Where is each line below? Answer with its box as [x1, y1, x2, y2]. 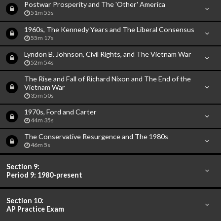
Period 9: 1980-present [6, 171, 83, 180]
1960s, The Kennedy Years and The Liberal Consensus [24, 25, 194, 34]
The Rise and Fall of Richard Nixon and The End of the [24, 74, 191, 83]
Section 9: [6, 162, 40, 171]
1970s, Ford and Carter [24, 108, 97, 116]
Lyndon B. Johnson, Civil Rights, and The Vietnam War [24, 49, 191, 58]
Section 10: [6, 196, 44, 205]
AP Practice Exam [6, 205, 65, 214]
